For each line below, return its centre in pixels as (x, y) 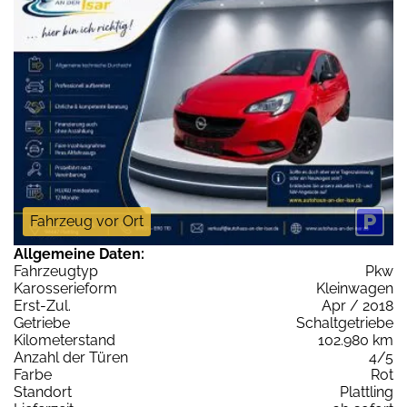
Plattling (367, 392)
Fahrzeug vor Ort (87, 221)
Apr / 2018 (357, 305)
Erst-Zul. (42, 305)
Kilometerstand (65, 340)
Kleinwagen (355, 288)
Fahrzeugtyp (56, 271)
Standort (43, 392)
